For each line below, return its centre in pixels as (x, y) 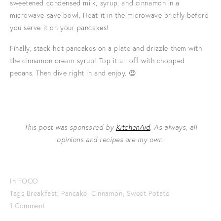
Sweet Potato (148, 193)
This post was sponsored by (70, 127)
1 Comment (28, 206)
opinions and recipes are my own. (110, 140)
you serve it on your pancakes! (59, 28)
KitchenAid (133, 127)
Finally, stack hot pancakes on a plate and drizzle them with (106, 48)
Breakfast (42, 193)
